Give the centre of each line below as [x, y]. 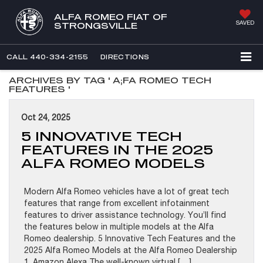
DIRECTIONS [125, 57]
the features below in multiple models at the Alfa [119, 227]
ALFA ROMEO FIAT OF [111, 17]
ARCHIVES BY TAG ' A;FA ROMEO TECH [110, 80]
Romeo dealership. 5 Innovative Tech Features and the [130, 239]
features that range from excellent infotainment [117, 203]
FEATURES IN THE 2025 [117, 150]
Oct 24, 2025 [46, 118]
